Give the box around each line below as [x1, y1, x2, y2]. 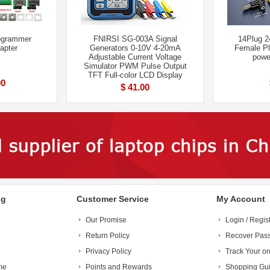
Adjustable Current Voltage [89, 52, 181, 61]
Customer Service [77, 194, 149, 204]
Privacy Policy [86, 247, 131, 256]
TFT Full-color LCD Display [87, 71, 183, 80]
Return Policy [86, 231, 130, 240]
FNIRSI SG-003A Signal [93, 34, 177, 43]
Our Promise [86, 216, 127, 224]
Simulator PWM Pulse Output [83, 61, 187, 71]
